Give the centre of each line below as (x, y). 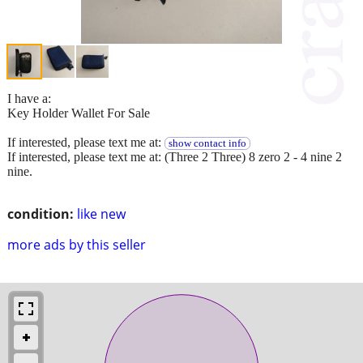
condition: (41, 214)
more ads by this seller (77, 244)
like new (101, 214)
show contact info (207, 143)
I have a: (29, 98)
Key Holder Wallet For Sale (79, 113)
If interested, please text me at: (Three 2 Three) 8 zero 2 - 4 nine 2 (175, 156)
